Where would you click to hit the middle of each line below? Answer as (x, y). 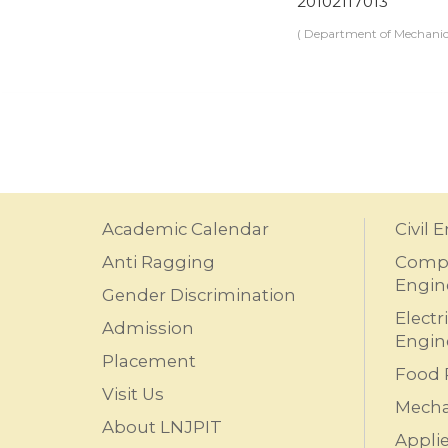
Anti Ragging (158, 262)
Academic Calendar (185, 229)
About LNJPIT (162, 427)
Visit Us (133, 394)
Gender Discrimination (199, 295)
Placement (149, 361)
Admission (148, 328)
